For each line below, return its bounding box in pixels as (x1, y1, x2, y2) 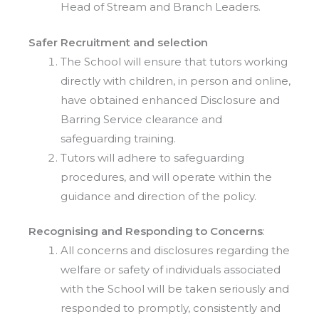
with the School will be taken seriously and (61, 282, 289, 296)
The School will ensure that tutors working (61, 54, 288, 68)
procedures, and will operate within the (61, 169, 272, 184)
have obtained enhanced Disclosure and (61, 93, 280, 107)
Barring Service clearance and (61, 112, 222, 126)
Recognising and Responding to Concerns (28, 224, 263, 239)
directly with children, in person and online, (61, 73, 291, 88)
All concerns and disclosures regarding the (61, 244, 290, 258)
